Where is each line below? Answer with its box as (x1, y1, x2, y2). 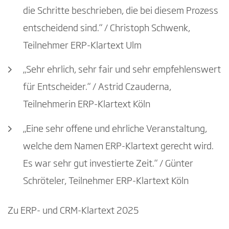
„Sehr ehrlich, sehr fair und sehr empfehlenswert (23, 65, 221, 75)
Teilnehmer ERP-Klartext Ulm (23, 41, 142, 51)
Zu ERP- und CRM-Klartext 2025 (8, 206, 139, 216)
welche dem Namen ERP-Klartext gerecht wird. (23, 142, 214, 151)
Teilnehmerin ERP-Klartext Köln (23, 100, 150, 110)
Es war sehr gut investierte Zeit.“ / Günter (23, 159, 193, 169)
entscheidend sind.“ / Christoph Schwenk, (23, 24, 190, 33)
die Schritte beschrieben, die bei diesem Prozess (23, 6, 218, 16)
